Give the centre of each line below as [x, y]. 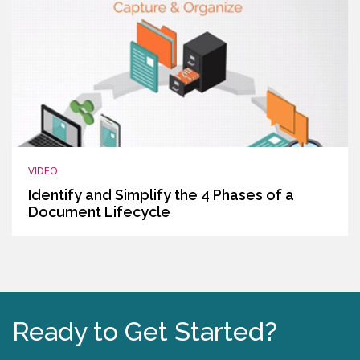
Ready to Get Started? [145, 331]
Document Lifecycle [99, 211]
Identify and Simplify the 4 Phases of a [161, 194]
